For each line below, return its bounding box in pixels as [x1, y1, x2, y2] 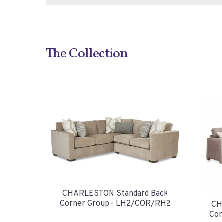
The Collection [46, 44, 128, 63]
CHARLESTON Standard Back [62, 188, 168, 199]
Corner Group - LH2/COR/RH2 [59, 198, 170, 209]
